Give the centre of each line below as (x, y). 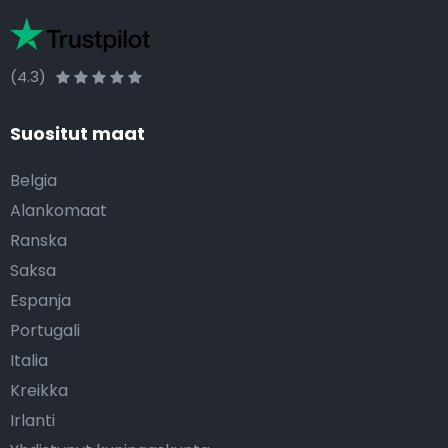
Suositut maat (77, 134)
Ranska (38, 241)
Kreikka (39, 391)
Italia (29, 361)
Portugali (45, 331)
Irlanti (32, 421)
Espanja (40, 301)
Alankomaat (58, 211)
